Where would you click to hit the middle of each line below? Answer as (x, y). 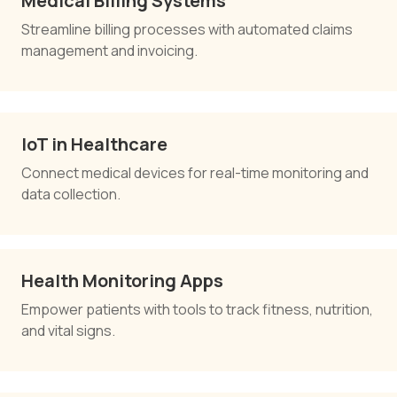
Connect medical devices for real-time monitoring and (195, 172)
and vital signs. (68, 330)
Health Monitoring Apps (122, 280)
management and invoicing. (109, 50)
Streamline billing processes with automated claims (187, 29)
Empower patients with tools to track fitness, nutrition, (197, 309)
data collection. (71, 194)
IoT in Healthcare (94, 144)
